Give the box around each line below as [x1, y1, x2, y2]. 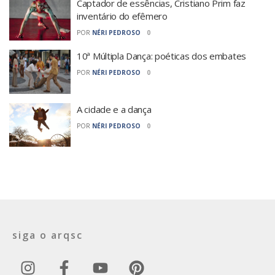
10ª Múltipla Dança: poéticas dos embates [77, 50, 246, 62]
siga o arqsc [12, 228, 83, 242]
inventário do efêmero [77, 9, 168, 22]
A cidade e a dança [77, 103, 152, 115]
